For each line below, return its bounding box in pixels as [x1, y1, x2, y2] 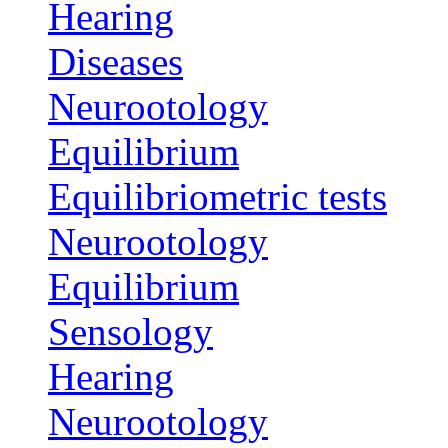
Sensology [48, 310, 213, 354]
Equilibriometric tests [48, 175, 387, 219]
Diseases [48, 40, 183, 84]
